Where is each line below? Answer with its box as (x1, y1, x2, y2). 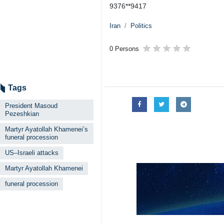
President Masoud (5, 102, 57, 109)
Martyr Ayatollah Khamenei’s (5, 125, 88, 133)
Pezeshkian (5, 110, 39, 117)
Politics (130, 22, 152, 29)
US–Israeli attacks (5, 149, 58, 156)
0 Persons (109, 45, 139, 52)
